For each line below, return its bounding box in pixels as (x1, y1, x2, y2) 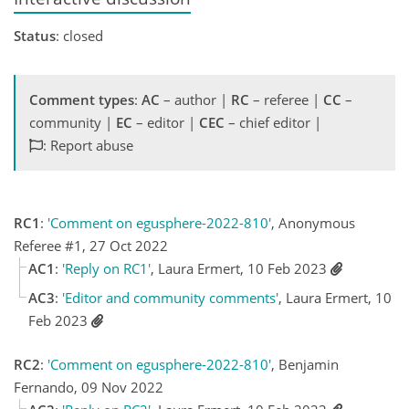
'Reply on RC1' (62, 258, 151, 278)
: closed (56, 26, 103, 45)
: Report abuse (43, 135, 133, 154)
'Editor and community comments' (62, 288, 278, 307)
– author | (160, 89, 231, 109)
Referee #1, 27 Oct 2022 (14, 236, 168, 255)
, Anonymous (271, 213, 355, 232)
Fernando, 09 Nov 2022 (14, 377, 163, 396)
